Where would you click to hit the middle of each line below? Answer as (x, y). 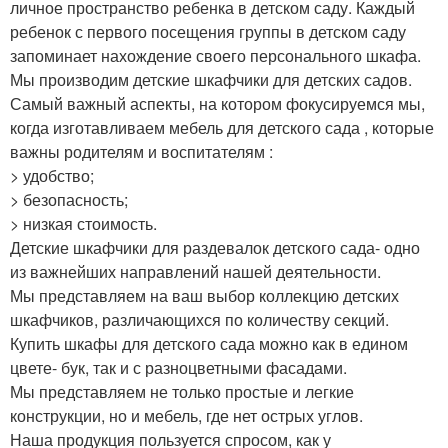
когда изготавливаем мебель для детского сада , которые (222, 128)
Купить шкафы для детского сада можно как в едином (209, 344)
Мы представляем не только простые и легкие (182, 392)
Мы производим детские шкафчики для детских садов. (211, 80)
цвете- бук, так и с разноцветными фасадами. (178, 368)
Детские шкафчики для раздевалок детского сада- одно (215, 248)
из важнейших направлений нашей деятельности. (195, 272)
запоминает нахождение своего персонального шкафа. (215, 56)
